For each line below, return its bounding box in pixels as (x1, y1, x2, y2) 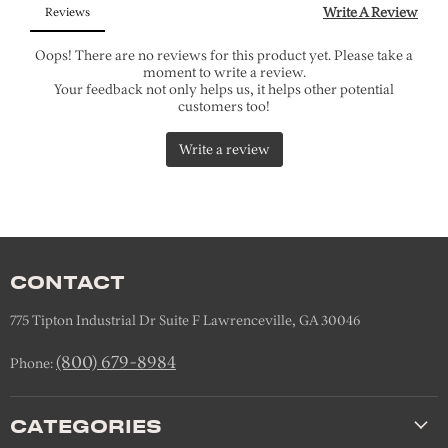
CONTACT (10, 270, 125, 292)
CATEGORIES (10, 414, 162, 436)
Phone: (10, 354, 56, 372)
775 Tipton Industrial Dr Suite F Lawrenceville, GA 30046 (10, 311, 360, 329)
